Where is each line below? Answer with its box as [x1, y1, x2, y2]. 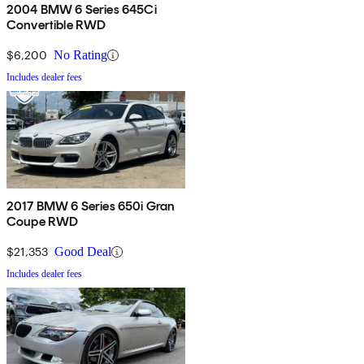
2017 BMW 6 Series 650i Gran [6, 198, 175, 214]
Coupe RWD [6, 214, 79, 230]
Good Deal [54, 245, 111, 259]
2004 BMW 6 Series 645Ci [6, 2, 157, 18]
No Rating [54, 48, 107, 63]
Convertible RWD [6, 17, 106, 33]
